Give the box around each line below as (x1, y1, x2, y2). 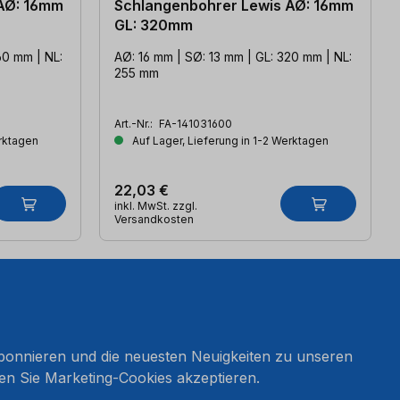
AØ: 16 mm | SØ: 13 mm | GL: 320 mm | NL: (114, 49, 352, 65)
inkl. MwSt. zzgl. (114, 199, 197, 213)
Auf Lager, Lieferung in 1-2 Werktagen (129, 134, 329, 148)
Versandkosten (114, 212, 194, 227)
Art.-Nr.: (114, 117, 155, 131)
